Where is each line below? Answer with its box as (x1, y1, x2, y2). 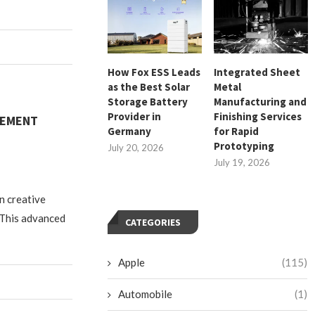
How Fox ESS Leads (108, 65, 201, 79)
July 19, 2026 (214, 157, 271, 169)
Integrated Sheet (214, 65, 301, 79)
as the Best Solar (108, 80, 191, 94)
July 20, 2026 (108, 142, 165, 154)
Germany (108, 124, 152, 139)
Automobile (118, 288, 173, 301)
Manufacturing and (214, 95, 307, 109)
